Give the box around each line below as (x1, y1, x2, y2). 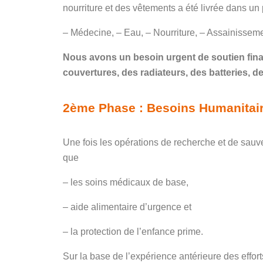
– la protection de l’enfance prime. (63, 227, 203, 237)
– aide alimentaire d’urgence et (63, 202, 191, 212)
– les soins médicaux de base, (63, 177, 188, 187)
